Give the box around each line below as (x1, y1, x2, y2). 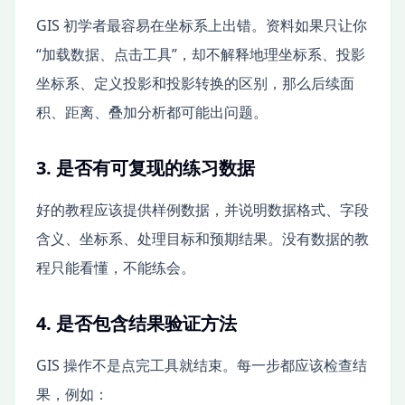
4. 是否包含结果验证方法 (36, 310, 237, 335)
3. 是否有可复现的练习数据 (36, 155, 255, 180)
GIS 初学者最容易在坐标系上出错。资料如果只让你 (36, 14, 367, 35)
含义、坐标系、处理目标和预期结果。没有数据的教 (36, 228, 369, 249)
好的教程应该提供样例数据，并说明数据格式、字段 (36, 199, 369, 220)
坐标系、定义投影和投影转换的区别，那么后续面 (36, 72, 354, 93)
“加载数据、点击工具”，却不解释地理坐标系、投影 (36, 43, 365, 64)
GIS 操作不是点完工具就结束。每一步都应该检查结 (36, 354, 367, 375)
